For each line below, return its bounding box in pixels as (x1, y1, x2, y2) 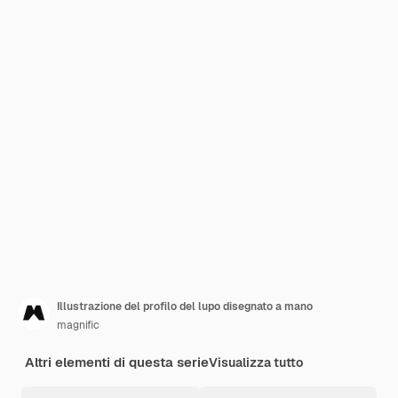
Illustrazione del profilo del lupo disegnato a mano (57, 299, 313, 314)
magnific (57, 318, 99, 332)
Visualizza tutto (209, 354, 303, 370)
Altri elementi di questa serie (25, 354, 209, 370)
